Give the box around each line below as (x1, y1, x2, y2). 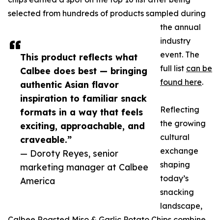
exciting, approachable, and (20, 120, 145, 132)
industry (160, 36, 191, 46)
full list (160, 63, 186, 74)
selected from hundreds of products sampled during (8, 8, 206, 19)
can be (186, 63, 212, 74)
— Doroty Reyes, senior (20, 148, 118, 159)
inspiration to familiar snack (20, 93, 147, 104)
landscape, (160, 201, 202, 211)
